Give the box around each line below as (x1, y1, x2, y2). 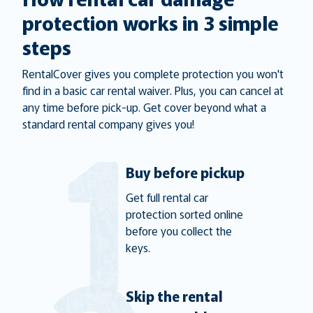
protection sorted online (125, 205, 243, 222)
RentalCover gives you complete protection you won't (22, 64, 284, 82)
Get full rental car (125, 188, 208, 205)
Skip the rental (125, 285, 223, 306)
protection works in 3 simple (22, 8, 279, 36)
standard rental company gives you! (22, 115, 194, 132)
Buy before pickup (125, 161, 245, 182)
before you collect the (125, 221, 232, 239)
